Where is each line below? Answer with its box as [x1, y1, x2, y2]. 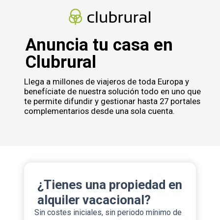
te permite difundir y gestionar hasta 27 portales [24, 96, 200, 106]
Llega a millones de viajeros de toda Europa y [24, 77, 189, 86]
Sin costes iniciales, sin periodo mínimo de [34, 208, 182, 217]
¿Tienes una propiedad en [37, 177, 182, 192]
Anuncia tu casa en [26, 35, 173, 55]
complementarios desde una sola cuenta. [24, 106, 175, 116]
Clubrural [26, 52, 96, 72]
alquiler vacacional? [37, 192, 151, 207]
